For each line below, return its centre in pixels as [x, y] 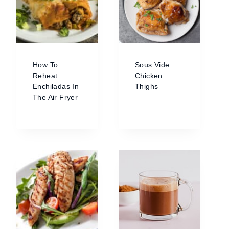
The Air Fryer [55, 97]
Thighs [147, 86]
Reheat [45, 76]
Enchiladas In [56, 86]
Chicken [149, 76]
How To [45, 65]
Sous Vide [152, 65]
